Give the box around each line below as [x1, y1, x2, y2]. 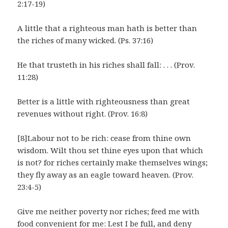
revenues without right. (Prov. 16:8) [17, 108, 148, 119]
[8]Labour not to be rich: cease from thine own [17, 133, 191, 144]
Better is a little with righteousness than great [17, 96, 190, 107]
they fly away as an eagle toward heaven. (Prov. [17, 169, 194, 180]
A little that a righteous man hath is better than [17, 23, 197, 34]
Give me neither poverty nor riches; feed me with [17, 206, 200, 217]
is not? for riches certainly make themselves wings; [17, 157, 208, 168]
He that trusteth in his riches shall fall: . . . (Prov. [17, 60, 195, 70]
